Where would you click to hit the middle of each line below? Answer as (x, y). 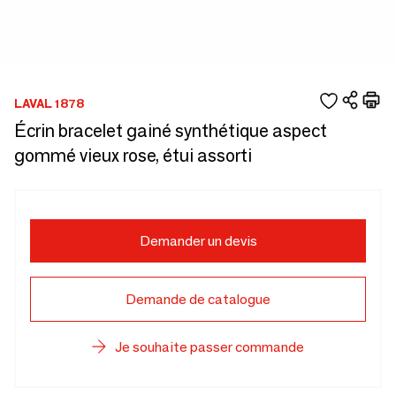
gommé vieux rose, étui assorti (133, 156)
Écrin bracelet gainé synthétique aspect (171, 131)
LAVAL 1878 (49, 103)
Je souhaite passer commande (209, 347)
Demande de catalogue (198, 299)
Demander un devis (198, 241)
